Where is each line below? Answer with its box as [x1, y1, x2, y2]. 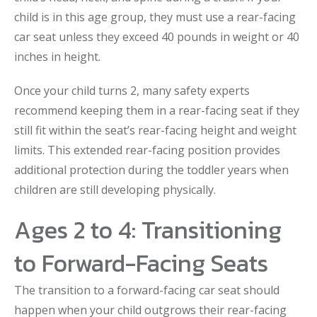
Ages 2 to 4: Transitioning [14, 212, 282, 248]
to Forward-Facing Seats [14, 246, 268, 281]
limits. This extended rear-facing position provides [14, 142, 280, 158]
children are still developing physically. [14, 182, 216, 197]
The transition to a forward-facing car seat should [14, 282, 279, 298]
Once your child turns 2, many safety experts [14, 83, 250, 98]
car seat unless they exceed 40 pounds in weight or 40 [14, 29, 299, 45]
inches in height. [14, 49, 100, 64]
